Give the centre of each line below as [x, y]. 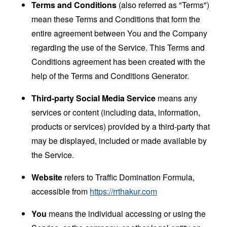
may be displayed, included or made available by [119, 140]
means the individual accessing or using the [126, 213]
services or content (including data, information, [116, 112]
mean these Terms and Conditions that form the [116, 19]
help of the [51, 75]
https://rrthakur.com [124, 191]
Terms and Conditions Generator [129, 75]
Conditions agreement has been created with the [119, 61]
